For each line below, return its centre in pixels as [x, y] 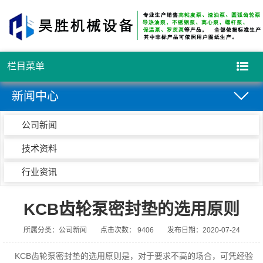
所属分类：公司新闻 [55, 230]
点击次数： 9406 [127, 230]
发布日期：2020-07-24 [203, 230]
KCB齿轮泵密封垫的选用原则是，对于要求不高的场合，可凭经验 [129, 256]
